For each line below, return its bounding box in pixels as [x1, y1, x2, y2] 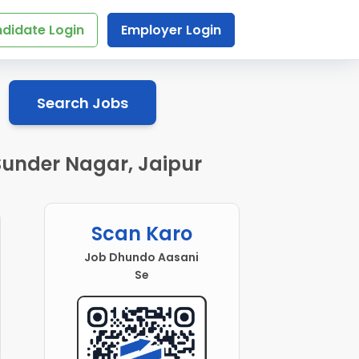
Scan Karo [91, 220, 192, 248]
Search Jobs [36, 92, 128, 113]
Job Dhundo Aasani [84, 249, 200, 266]
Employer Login [120, 21, 221, 39]
